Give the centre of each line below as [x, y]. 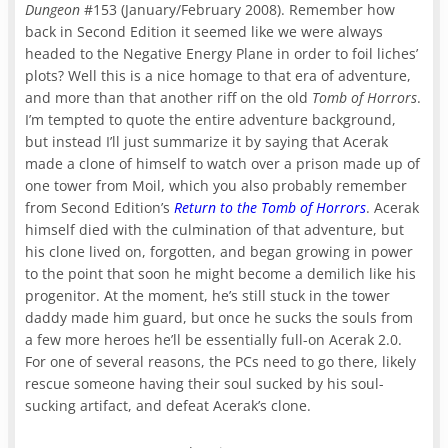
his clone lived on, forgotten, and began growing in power [219, 251]
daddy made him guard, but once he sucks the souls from [219, 317]
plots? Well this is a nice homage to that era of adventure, [218, 75]
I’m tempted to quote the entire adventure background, [211, 119]
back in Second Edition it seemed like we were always [204, 31]
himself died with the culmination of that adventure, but [215, 229]
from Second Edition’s [100, 207]
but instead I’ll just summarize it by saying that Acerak [207, 141]
